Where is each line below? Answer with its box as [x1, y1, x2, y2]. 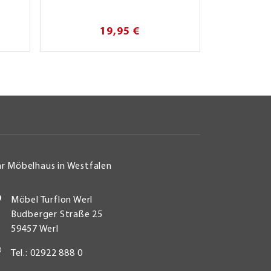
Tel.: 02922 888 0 [10, 248, 83, 258]
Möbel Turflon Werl [10, 195, 93, 205]
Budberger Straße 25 [10, 209, 103, 220]
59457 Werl [10, 224, 59, 234]
